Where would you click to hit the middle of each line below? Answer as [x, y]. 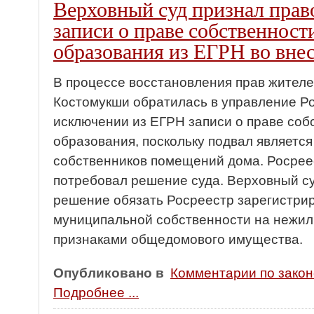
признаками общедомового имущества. [178, 239]
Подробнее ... [96, 293]
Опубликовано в [109, 273]
